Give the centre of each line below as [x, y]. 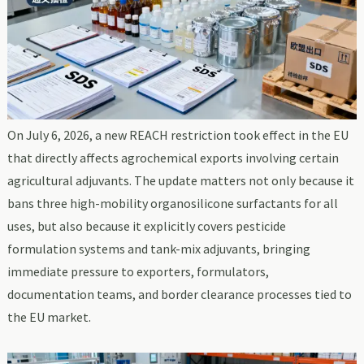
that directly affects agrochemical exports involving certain [173, 158]
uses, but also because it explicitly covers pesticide [146, 226]
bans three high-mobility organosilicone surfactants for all [172, 204]
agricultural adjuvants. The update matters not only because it [180, 181]
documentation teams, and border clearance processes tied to [179, 295]
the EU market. [49, 317]
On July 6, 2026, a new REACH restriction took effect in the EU [178, 135]
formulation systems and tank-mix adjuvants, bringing [158, 249]
